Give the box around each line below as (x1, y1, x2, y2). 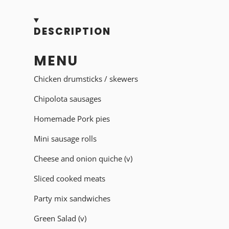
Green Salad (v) (34, 213, 86, 223)
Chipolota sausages (34, 93, 103, 104)
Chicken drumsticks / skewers (34, 73, 138, 84)
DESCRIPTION (34, 25, 111, 39)
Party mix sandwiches (34, 193, 112, 203)
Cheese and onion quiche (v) (34, 153, 132, 164)
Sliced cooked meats (34, 173, 105, 184)
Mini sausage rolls (34, 133, 97, 144)
